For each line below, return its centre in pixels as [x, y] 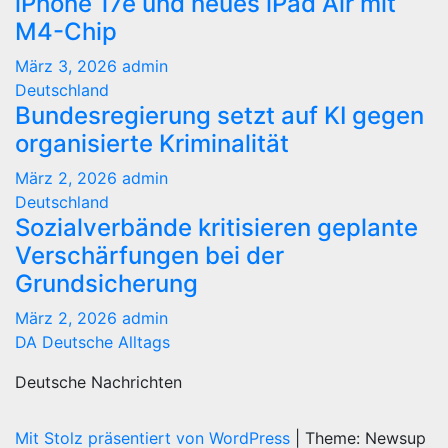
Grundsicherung [106, 283]
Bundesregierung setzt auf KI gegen [219, 115]
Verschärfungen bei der [149, 255]
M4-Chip [66, 31]
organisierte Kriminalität [152, 143]
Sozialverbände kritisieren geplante [216, 227]
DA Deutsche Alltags [92, 342]
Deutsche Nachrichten [98, 382]
